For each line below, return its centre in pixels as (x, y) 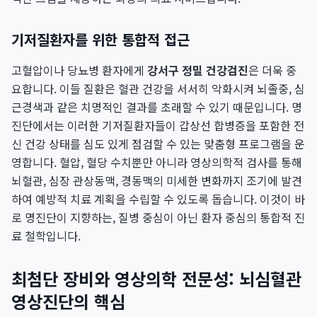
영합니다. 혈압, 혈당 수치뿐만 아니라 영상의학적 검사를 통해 (157, 162)
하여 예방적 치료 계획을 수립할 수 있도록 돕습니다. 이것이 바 (158, 199)
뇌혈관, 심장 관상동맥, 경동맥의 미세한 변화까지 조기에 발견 (157, 180)
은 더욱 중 (272, 70)
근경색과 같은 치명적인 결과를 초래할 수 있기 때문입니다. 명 (157, 107)
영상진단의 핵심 (68, 301)
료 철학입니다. (46, 236)
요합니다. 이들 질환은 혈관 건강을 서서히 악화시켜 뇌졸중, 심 (158, 88)
